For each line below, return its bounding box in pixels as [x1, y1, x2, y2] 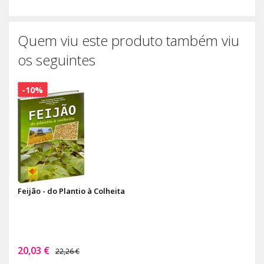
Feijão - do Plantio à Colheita [18, 186, 125, 197]
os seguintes [18, 50, 95, 70]
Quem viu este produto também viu [18, 31, 239, 51]
